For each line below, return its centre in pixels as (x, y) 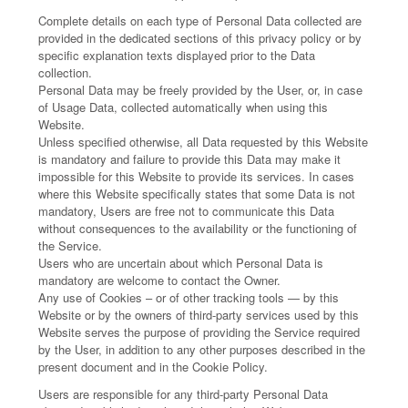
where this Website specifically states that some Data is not (197, 194)
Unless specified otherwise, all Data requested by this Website (204, 142)
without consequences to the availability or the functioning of (198, 228)
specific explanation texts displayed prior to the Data (177, 55)
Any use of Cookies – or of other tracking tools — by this (189, 297)
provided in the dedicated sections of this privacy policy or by (200, 38)
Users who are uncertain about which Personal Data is (181, 263)
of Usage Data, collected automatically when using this (184, 107)
